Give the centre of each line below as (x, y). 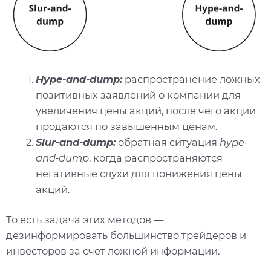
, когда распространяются (156, 158)
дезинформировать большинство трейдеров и (126, 236)
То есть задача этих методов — (85, 220)
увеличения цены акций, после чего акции (146, 110)
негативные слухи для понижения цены (139, 173)
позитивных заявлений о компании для (139, 95)
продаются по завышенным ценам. (127, 126)
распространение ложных (191, 79)
